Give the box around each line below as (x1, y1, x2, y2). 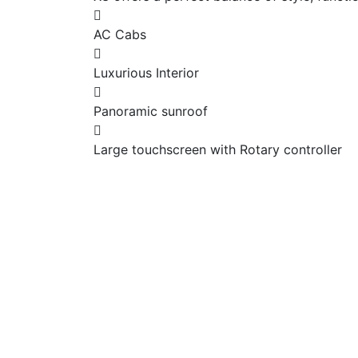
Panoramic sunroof (93, 102, 208, 119)
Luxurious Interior (93, 64, 199, 81)
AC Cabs (93, 26, 146, 42)
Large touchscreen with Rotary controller (93, 141, 342, 157)
